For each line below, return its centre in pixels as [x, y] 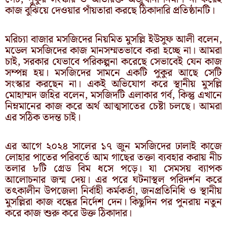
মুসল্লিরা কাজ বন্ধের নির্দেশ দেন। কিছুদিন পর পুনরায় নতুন [113, 202]
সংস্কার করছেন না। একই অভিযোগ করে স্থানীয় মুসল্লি [113, 84]
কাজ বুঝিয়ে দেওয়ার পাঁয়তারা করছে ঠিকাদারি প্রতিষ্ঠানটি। [110, 10]
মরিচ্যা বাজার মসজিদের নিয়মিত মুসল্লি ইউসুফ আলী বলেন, [113, 39]
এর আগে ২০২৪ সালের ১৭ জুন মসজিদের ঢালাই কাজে [113, 146]
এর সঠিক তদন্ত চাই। [43, 117]
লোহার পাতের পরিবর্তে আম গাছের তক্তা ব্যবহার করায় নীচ [113, 157]
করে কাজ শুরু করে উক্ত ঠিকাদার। [68, 213]
